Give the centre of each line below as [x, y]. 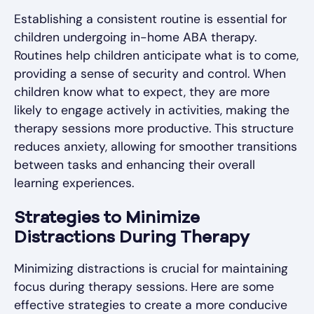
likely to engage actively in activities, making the [152, 110]
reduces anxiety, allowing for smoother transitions [156, 147]
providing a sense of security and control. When [150, 74]
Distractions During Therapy [132, 239]
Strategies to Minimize [107, 219]
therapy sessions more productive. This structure [154, 129]
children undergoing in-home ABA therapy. [135, 37]
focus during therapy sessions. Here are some [144, 287]
